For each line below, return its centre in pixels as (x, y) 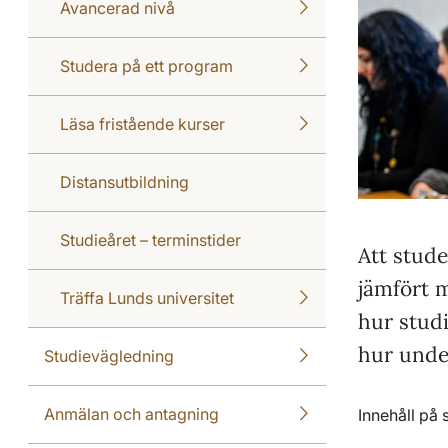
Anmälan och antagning (131, 413)
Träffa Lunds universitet (147, 297)
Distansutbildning (124, 181)
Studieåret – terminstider (150, 239)
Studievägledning (109, 355)
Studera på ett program (146, 65)
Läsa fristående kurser (142, 123)
